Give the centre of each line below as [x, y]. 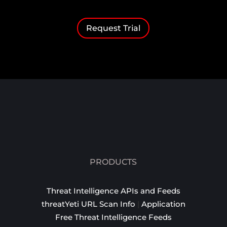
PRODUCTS [113, 162]
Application [163, 204]
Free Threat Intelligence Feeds [113, 217]
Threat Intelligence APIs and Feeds [113, 191]
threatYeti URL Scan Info [88, 204]
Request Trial [113, 28]
